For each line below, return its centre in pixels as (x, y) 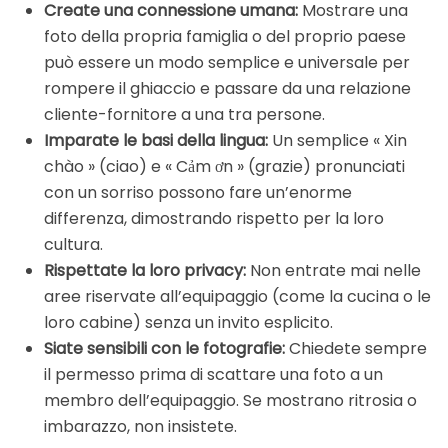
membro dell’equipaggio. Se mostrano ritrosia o (230, 400)
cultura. (73, 244)
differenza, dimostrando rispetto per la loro (214, 218)
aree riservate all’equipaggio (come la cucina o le (237, 296)
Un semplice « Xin (337, 140)
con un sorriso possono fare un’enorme (198, 192)
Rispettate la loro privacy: (145, 270)
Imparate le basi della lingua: (156, 140)
